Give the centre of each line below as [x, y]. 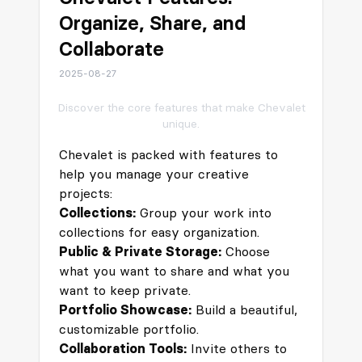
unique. [181, 124]
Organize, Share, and [152, 23]
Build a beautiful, [244, 309]
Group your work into [204, 213]
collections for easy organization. [159, 232]
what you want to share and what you [174, 271]
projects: [86, 193]
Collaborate [112, 49]
